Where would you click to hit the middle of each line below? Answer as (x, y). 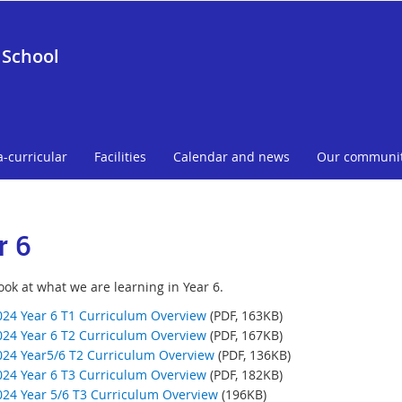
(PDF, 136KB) (254, 355)
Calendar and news (232, 157)
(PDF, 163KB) (244, 315)
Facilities (120, 157)
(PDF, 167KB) (244, 335)
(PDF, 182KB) (246, 375)
